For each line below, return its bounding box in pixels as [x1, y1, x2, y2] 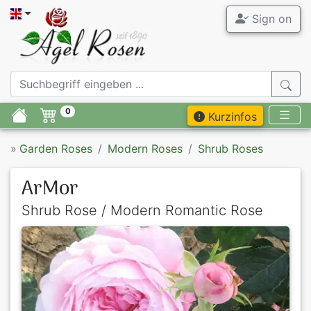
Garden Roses [19, 142, 92, 156]
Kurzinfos [205, 110, 257, 124]
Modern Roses [108, 142, 183, 156]
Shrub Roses [198, 142, 263, 156]
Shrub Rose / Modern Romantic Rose [22, 202, 263, 219]
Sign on [248, 12, 292, 26]
